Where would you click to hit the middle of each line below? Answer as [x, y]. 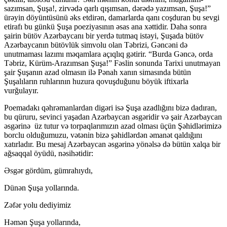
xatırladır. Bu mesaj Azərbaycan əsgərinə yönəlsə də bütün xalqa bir [112, 144]
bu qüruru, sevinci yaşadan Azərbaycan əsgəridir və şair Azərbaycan [113, 117]
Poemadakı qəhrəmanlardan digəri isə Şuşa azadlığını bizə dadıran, [110, 107]
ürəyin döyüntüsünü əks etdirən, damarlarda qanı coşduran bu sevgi [112, 17]
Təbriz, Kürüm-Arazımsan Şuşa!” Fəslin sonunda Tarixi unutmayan [112, 63]
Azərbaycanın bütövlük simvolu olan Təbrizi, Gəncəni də [96, 45]
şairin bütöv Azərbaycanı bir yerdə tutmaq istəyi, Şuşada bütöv [104, 35]
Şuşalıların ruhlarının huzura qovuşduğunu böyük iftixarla [96, 81]
